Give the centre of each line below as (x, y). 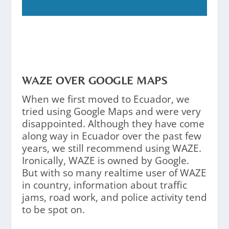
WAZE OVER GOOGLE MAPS (95, 80)
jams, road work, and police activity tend (114, 197)
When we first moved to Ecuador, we (106, 99)
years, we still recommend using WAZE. (111, 148)
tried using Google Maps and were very (111, 111)
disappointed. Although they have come (113, 123)
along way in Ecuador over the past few (111, 136)
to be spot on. (53, 209)
